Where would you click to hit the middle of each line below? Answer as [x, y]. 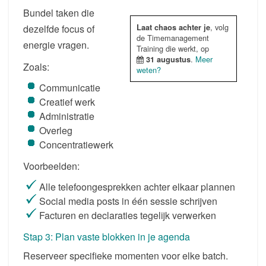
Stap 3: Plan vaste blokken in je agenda [107, 236]
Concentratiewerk [76, 144]
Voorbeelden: [51, 166]
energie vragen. [56, 45]
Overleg [56, 130]
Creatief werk [67, 102]
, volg [219, 27]
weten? [149, 69]
